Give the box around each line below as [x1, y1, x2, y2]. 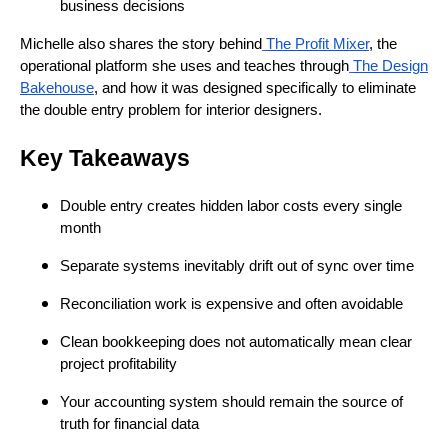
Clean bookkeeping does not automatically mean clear [60, 334, 412, 350]
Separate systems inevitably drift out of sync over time [60, 258, 414, 274]
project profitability [60, 356, 177, 372]
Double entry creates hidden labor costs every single [60, 198, 402, 214]
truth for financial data [60, 416, 199, 432]
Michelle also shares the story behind [20, 36, 262, 53]
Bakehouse [20, 80, 94, 97]
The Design [353, 58, 428, 75]
